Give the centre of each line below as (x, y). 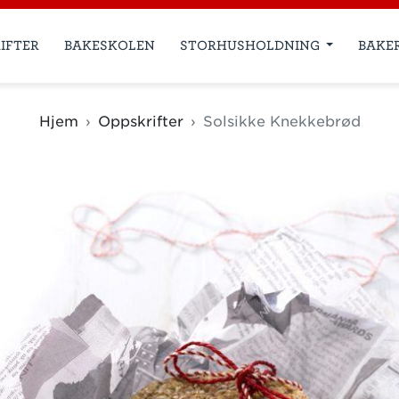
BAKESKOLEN (109, 45)
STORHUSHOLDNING (251, 45)
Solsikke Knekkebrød (281, 121)
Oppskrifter (140, 121)
